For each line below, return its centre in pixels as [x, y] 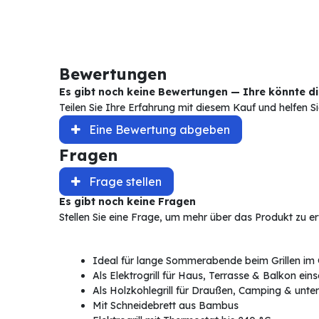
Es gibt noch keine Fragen [127, 202]
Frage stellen [125, 182]
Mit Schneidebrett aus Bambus [165, 306]
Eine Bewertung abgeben [159, 130]
